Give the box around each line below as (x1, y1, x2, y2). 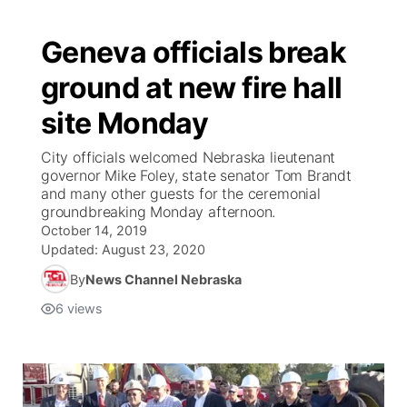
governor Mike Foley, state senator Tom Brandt (41, 166, 352, 184)
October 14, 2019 (41, 223, 147, 238)
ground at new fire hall (41, 70, 342, 105)
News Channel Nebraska (85, 271, 242, 287)
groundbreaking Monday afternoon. (41, 203, 276, 221)
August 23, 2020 (102, 242, 205, 257)
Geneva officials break (41, 35, 347, 70)
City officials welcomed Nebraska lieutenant (41, 148, 336, 166)
